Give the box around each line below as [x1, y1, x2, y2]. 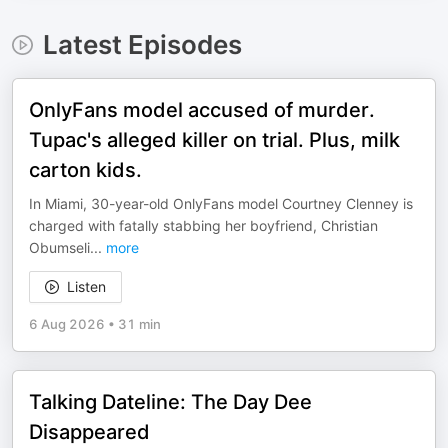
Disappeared [29, 420, 150, 444]
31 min [118, 316, 161, 332]
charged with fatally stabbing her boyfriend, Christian [29, 217, 378, 234]
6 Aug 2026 [29, 316, 105, 332]
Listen [67, 278, 106, 295]
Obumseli [29, 239, 90, 256]
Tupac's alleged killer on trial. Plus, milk [29, 128, 400, 152]
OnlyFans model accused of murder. [29, 98, 375, 122]
